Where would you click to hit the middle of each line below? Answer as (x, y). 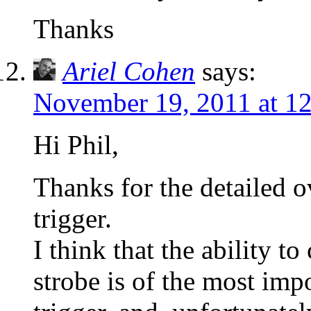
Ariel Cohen (129, 72)
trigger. (73, 219)
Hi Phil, (76, 145)
